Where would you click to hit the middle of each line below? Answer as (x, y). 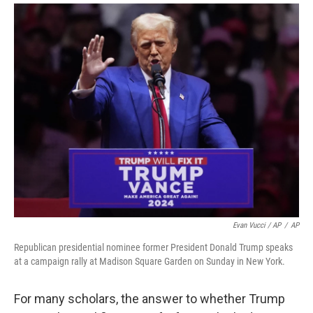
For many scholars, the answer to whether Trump (150, 299)
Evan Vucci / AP (257, 225)
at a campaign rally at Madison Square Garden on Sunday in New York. (150, 261)
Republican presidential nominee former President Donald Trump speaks (153, 247)
